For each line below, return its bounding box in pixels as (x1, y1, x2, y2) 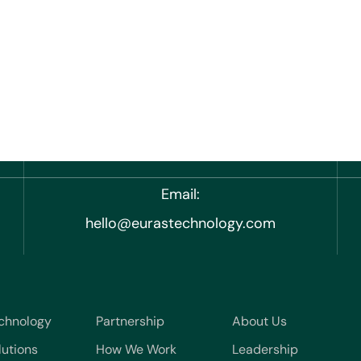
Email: (161, 185, 200, 204)
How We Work (95, 341, 176, 358)
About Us (232, 313, 288, 330)
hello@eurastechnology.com (85, 214, 276, 233)
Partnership (95, 313, 164, 330)
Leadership (232, 341, 299, 358)
